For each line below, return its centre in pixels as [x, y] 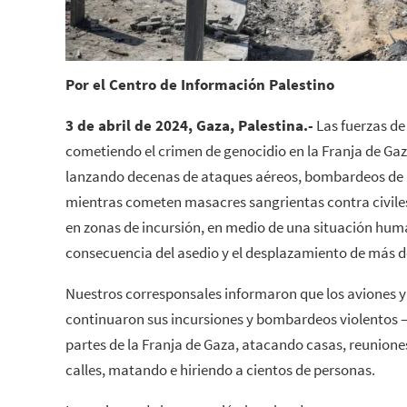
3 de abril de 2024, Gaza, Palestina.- [189, 125]
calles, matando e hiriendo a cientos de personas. [220, 369]
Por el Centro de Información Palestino [200, 84]
